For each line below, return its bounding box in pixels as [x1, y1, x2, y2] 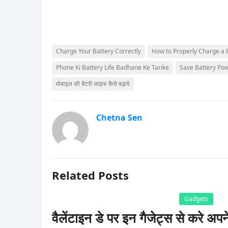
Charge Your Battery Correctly [56, 47, 141, 55]
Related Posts [52, 167, 129, 183]
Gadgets [184, 194, 208, 203]
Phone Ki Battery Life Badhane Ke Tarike [56, 63, 169, 72]
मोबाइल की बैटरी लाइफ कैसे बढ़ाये [56, 79, 130, 88]
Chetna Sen [96, 112, 142, 123]
